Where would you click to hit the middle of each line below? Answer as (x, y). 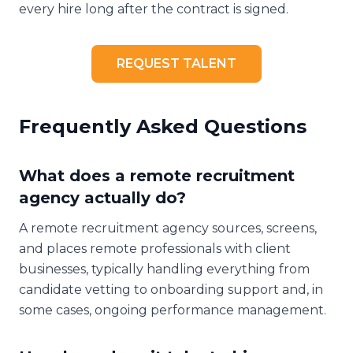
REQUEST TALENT (176, 63)
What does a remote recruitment (157, 175)
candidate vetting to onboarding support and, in (171, 289)
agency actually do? (102, 197)
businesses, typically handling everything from (164, 269)
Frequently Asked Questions (163, 126)
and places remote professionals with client (155, 248)
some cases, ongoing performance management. (173, 310)
